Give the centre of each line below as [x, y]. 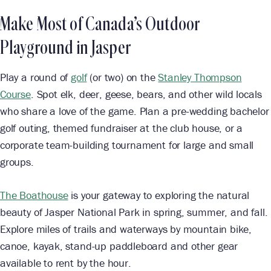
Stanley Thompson [200, 77]
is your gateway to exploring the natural [159, 195]
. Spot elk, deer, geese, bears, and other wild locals [146, 94]
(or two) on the [122, 77]
